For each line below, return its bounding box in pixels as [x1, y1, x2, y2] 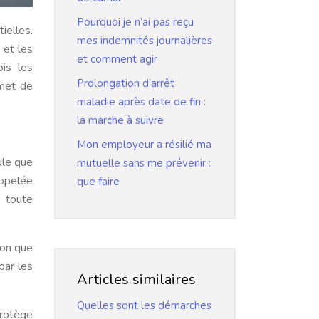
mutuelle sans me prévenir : [77, 156, 211, 170]
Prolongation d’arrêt [77, 76, 174, 90]
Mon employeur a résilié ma [77, 137, 211, 152]
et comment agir [77, 52, 157, 66]
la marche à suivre [77, 113, 164, 127]
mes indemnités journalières [77, 33, 212, 48]
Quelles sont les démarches [77, 298, 211, 313]
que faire [77, 174, 120, 189]
